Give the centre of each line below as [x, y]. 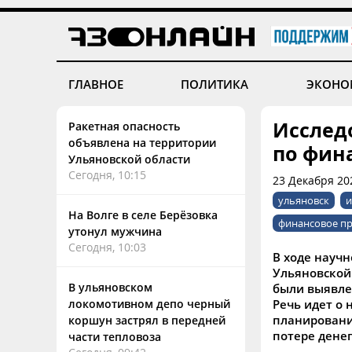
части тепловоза [115, 337]
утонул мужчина [115, 231]
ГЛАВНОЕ [96, 84]
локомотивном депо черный [149, 304]
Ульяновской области [129, 159]
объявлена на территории [142, 143]
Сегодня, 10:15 [107, 175]
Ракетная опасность [124, 126]
